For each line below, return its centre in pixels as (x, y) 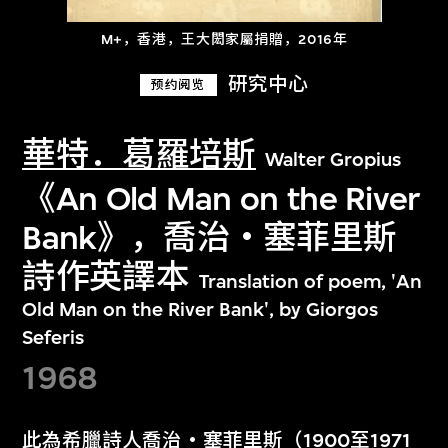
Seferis (53, 338)
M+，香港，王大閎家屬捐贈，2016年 (224, 40)
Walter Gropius (333, 159)
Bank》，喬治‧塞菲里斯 (209, 238)
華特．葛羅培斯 (139, 154)
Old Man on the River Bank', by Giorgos (200, 310)
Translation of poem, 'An (310, 282)
